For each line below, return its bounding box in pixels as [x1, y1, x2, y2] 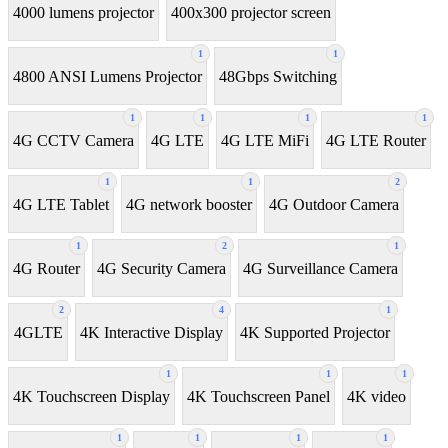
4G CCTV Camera [13, 131, 134, 149]
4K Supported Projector [240, 323, 390, 341]
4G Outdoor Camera [269, 195, 399, 213]
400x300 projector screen [171, 3, 331, 21]
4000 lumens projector [13, 3, 154, 21]
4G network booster [126, 195, 252, 213]
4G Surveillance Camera [243, 259, 398, 277]
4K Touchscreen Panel [187, 387, 330, 405]
